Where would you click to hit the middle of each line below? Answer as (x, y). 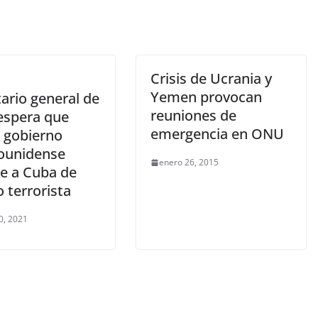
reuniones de (193, 115)
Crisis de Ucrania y (211, 78)
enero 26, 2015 (189, 162)
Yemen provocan (206, 97)
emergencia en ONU (217, 134)
